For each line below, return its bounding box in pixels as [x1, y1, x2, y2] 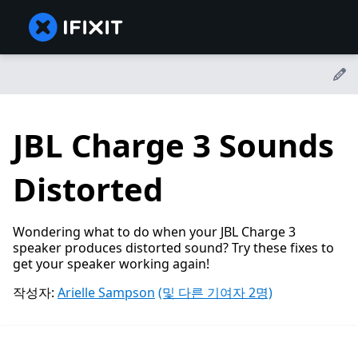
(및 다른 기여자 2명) [158, 284, 272, 302]
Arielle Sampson [58, 284, 155, 302]
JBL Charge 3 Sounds [13, 123, 334, 168]
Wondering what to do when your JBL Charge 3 [13, 223, 296, 241]
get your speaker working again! [13, 255, 209, 273]
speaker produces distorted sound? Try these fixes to [13, 239, 334, 257]
